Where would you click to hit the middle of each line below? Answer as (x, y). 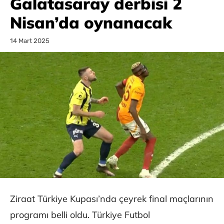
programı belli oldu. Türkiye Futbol (80, 214)
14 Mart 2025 (30, 41)
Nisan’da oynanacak (91, 22)
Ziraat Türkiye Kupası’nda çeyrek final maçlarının (112, 198)
